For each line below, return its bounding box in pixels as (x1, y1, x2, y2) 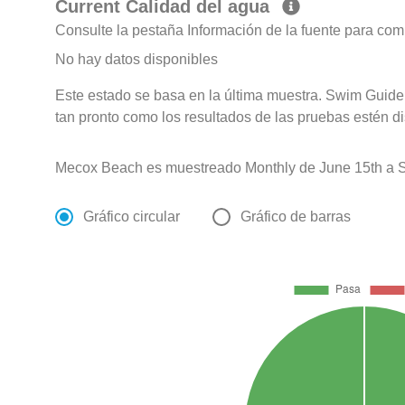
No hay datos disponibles (55, 52, 219, 68)
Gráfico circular (83, 209, 181, 225)
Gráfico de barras (240, 209, 352, 225)
